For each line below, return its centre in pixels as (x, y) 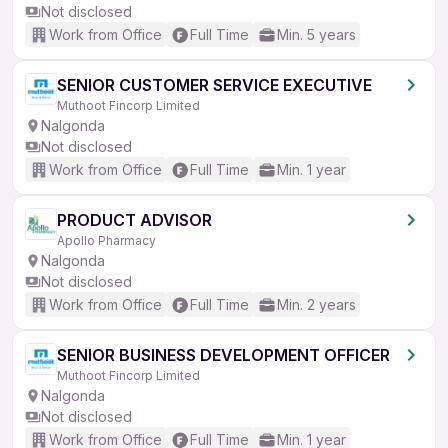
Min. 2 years (316, 304)
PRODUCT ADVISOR (134, 220)
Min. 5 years (316, 34)
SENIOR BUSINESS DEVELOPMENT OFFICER (223, 355)
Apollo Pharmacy (106, 240)
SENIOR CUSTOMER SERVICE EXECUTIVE (214, 85)
